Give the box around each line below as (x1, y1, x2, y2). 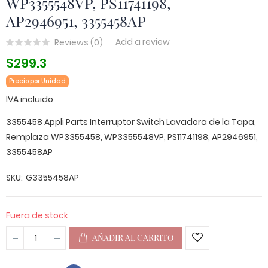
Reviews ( (54, 36, 94, 48)
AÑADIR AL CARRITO (92, 232, 173, 243)
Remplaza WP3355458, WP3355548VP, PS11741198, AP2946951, (6, 131, 258, 143)
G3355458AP (26, 172, 79, 184)
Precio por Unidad (9, 77, 66, 86)
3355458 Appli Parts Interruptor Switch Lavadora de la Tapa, (6, 116, 256, 128)
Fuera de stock (6, 209, 68, 221)
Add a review (115, 36, 170, 48)
